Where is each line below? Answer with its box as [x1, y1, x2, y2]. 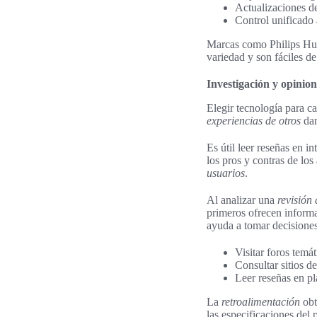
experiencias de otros [207, 114, 301, 127]
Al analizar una [207, 193, 277, 206]
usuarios [207, 166, 245, 179]
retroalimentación [221, 295, 300, 308]
